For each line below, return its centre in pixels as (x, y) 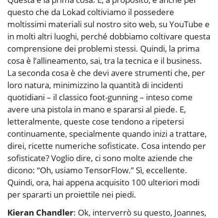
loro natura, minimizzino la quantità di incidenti (95, 85)
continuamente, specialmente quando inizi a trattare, (107, 134)
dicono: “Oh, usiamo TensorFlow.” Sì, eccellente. (97, 170)
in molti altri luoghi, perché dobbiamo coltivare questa (109, 36)
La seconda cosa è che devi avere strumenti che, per (106, 73)
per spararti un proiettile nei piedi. (72, 195)
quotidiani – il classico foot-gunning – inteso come (100, 97)
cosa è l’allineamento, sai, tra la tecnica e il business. (105, 61)
